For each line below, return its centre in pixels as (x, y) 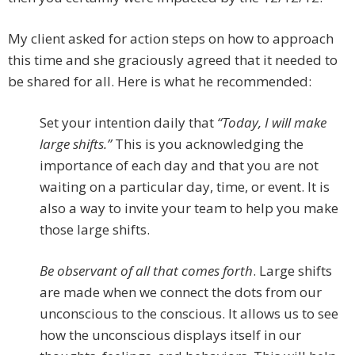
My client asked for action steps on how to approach (171, 39)
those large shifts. (95, 230)
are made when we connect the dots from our (181, 292)
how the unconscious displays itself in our (170, 335)
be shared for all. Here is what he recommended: (160, 82)
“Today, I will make (272, 123)
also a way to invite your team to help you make (189, 208)
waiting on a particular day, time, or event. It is (185, 187)
